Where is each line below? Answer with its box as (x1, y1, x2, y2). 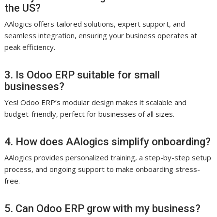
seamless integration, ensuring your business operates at (4, 30, 198, 40)
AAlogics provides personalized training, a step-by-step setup (4, 152, 212, 162)
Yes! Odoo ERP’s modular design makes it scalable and (4, 97, 187, 107)
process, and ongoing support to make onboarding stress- (4, 164, 201, 174)
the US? (4, 1, 41, 14)
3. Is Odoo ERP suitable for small (4, 68, 160, 81)
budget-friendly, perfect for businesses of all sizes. (4, 108, 175, 119)
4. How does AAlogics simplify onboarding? (4, 135, 211, 148)
